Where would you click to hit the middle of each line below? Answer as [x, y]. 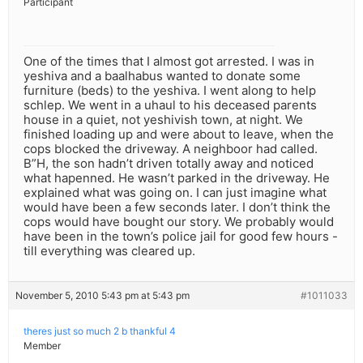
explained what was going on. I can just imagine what [175, 193]
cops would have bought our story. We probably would [179, 222]
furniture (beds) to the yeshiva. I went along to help [170, 91]
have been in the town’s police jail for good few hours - [181, 237]
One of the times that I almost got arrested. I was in [169, 62]
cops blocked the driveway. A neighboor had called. [171, 149]
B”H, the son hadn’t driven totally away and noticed [169, 164]
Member [42, 346]
